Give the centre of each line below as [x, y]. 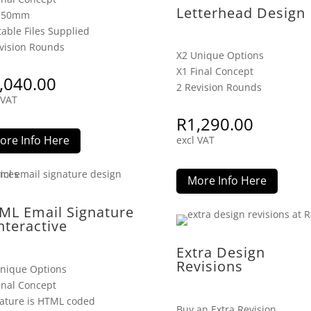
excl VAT [195, 140]
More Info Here [227, 181]
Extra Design [220, 253]
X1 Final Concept [215, 72]
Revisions [209, 267]
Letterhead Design [241, 12]
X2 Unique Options [220, 56]
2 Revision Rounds [219, 87]
